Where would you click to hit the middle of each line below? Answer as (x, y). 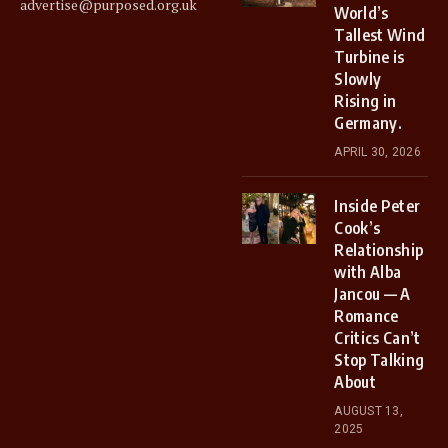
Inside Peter (377, 206)
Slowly (358, 79)
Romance (366, 316)
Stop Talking (379, 360)
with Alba (368, 272)
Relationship (379, 250)
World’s (361, 13)
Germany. (368, 123)
